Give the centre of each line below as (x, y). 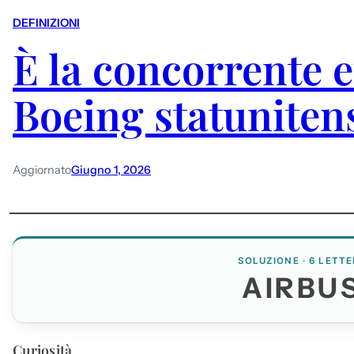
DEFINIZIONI (46, 23)
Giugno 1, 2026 (111, 169)
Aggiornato (42, 169)
